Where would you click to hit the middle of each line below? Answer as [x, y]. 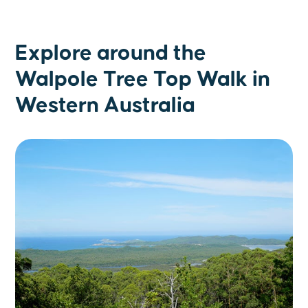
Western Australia [106, 106]
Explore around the [111, 54]
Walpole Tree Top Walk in [143, 80]
